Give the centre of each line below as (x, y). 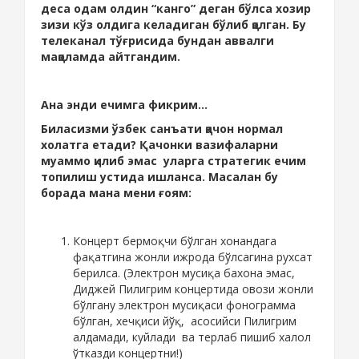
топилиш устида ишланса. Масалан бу (159, 177)
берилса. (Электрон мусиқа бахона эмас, (184, 273)
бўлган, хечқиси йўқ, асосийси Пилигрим (185, 321)
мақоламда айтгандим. (111, 57)
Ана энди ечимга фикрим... (124, 105)
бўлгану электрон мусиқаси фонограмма (184, 305)
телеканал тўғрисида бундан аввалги (157, 41)
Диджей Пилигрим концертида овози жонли (193, 289)
